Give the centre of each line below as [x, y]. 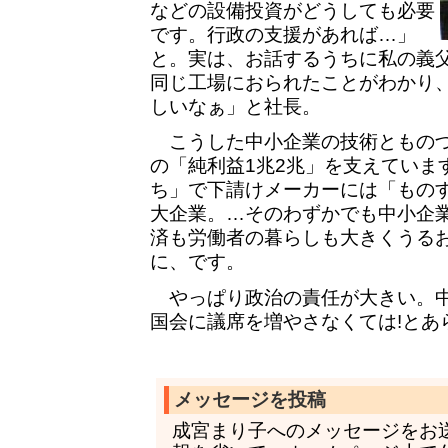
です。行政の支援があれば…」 [283, 34]
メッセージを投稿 [250, 400]
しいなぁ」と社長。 [235, 106]
